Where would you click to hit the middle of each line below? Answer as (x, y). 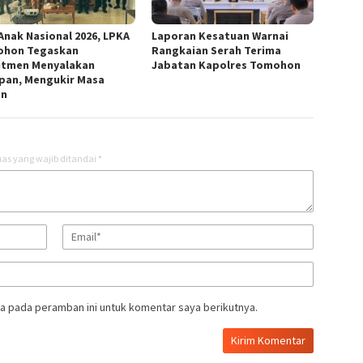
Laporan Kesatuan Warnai (220, 36)
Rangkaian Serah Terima (217, 50)
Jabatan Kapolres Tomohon (226, 65)
